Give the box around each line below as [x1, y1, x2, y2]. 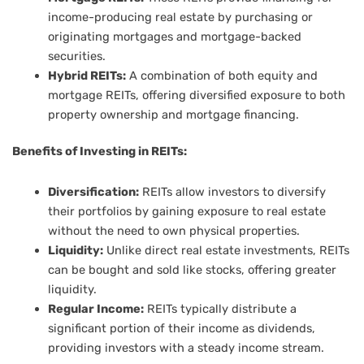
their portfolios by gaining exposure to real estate [47, 203, 326, 219]
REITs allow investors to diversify [138, 184, 326, 199]
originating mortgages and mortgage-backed [47, 28, 301, 44]
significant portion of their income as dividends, [47, 320, 315, 336]
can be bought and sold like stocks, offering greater [47, 262, 336, 277]
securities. [47, 48, 106, 63]
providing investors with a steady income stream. [47, 340, 324, 355]
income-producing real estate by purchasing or [47, 9, 313, 24]
